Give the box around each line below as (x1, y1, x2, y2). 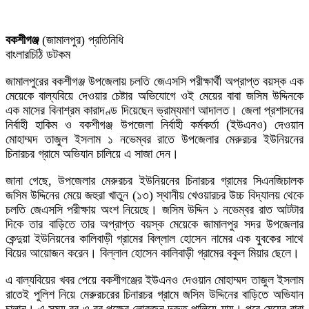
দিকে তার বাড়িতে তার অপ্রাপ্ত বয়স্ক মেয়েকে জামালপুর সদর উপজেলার (6, 217, 303, 231)
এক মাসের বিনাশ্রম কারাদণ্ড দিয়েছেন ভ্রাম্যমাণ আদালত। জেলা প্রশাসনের (6, 103, 303, 117)
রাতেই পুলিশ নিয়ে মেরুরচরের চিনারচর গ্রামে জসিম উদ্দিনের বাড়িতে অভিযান (6, 287, 303, 301)
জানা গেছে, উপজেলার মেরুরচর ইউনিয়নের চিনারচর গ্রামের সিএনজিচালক (6, 173, 303, 188)
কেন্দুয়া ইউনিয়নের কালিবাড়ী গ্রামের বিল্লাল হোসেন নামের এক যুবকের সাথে (6, 231, 303, 246)
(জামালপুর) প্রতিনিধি (39, 32, 123, 47)
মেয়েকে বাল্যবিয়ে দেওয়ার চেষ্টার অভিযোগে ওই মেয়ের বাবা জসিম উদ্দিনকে (6, 88, 303, 103)
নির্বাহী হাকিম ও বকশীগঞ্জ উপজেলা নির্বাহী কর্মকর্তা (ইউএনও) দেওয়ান (6, 117, 303, 132)
